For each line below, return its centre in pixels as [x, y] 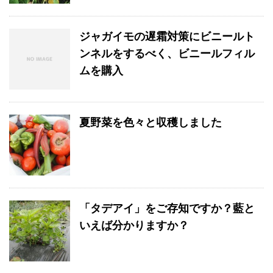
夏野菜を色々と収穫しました [151, 123]
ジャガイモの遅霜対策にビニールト [167, 37]
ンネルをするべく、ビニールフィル [167, 54]
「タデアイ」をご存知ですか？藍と [167, 209]
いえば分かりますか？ [134, 226]
